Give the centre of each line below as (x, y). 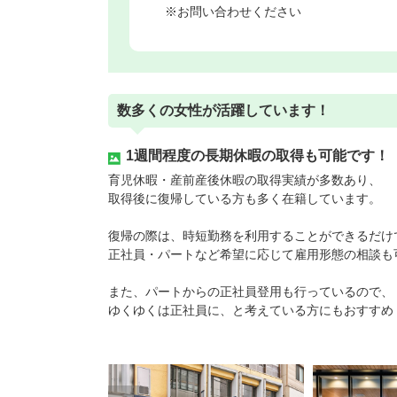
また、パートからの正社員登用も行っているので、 (251, 291)
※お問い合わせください (233, 11)
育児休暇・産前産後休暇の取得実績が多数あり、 (245, 179)
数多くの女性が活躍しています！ (223, 110)
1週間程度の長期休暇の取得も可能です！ (257, 155)
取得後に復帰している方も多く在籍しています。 (245, 198)
